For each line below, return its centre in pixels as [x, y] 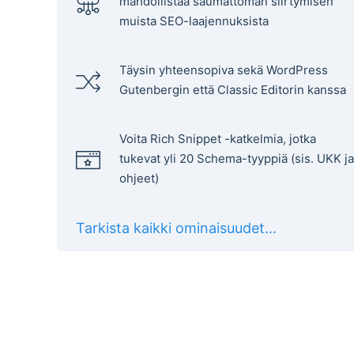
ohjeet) [139, 178]
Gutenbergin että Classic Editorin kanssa [233, 89]
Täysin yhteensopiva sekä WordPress [224, 70]
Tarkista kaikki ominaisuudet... [176, 228]
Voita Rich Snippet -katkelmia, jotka [218, 138]
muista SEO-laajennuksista [194, 21]
